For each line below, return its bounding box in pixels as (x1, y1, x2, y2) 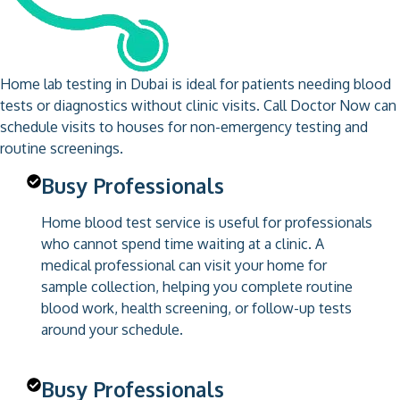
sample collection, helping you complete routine (41, 277, 353, 296)
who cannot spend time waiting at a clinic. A (41, 234, 324, 253)
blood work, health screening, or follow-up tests (41, 298, 352, 317)
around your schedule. (41, 320, 183, 338)
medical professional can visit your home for (41, 255, 327, 274)
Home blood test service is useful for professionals (41, 212, 372, 231)
